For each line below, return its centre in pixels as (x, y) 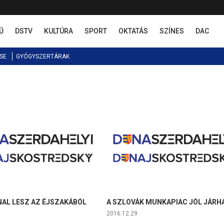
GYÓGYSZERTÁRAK (42, 56)
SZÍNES (172, 31)
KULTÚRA (58, 31)
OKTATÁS (133, 31)
